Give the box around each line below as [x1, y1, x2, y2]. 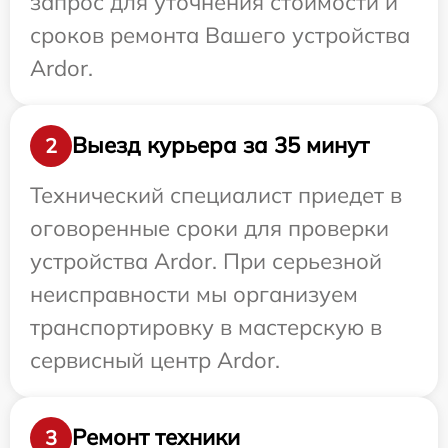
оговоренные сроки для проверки [30, 213, 389, 242]
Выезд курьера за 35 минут [72, 131, 369, 160]
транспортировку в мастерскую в [30, 312, 382, 341]
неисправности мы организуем [30, 279, 358, 308]
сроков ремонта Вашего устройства [30, 20, 410, 49]
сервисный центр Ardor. [30, 345, 280, 374]
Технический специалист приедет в [30, 180, 402, 209]
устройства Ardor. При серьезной [30, 246, 382, 275]
